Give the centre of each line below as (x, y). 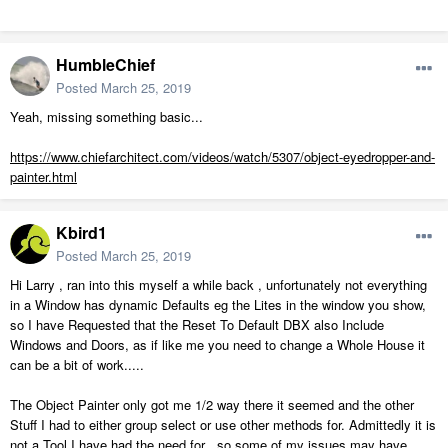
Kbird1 (81, 233)
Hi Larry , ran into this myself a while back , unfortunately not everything (218, 285)
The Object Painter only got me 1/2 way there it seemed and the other (212, 405)
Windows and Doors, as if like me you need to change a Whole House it (217, 345)
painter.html (43, 177)
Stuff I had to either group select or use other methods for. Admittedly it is (223, 425)
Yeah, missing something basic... (106, 117)
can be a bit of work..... (77, 365)
